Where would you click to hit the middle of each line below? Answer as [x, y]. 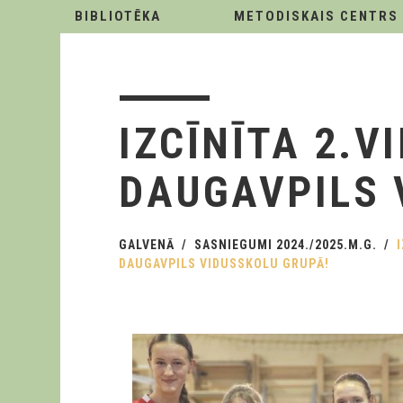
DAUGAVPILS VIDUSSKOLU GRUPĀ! [224, 264]
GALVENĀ [147, 245]
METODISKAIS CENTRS [316, 16]
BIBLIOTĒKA [118, 16]
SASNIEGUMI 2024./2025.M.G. [286, 245]
